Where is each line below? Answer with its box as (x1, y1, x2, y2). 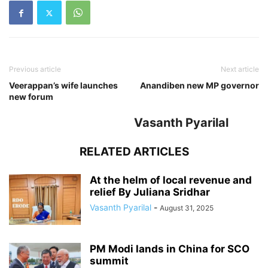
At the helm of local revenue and (90, 174, 252, 187)
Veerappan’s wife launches (9, 80, 118, 91)
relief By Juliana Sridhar (90, 186, 210, 199)
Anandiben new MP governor (140, 80, 259, 91)
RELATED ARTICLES (79, 145, 189, 159)
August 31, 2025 (160, 203, 214, 213)
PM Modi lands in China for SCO (90, 243, 249, 255)
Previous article (9, 65, 61, 74)
